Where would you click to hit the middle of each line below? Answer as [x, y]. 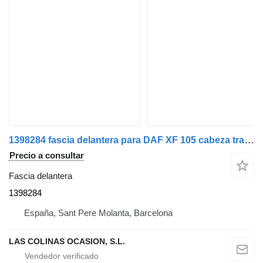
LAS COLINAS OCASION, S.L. [67, 241]
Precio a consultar [47, 155]
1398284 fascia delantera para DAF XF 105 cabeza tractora [249, 140]
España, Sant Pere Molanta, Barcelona [98, 213]
